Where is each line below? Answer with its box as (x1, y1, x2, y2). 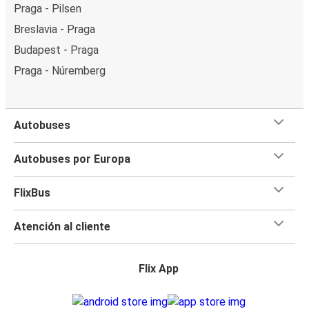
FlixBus (14, 186, 50, 199)
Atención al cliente (14, 219, 110, 233)
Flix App (139, 261, 179, 275)
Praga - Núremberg (14, 63, 106, 77)
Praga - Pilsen (14, 1, 81, 15)
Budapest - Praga (14, 43, 99, 57)
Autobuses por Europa (14, 152, 130, 166)
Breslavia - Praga (14, 22, 95, 36)
